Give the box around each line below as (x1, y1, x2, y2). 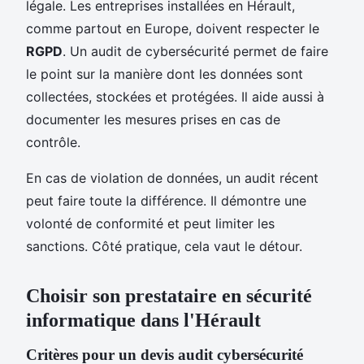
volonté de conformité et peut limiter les (26, 214, 275, 232)
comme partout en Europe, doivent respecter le (26, 19, 319, 37)
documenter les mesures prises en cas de (26, 110, 280, 128)
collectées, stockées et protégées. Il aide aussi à (26, 88, 324, 105)
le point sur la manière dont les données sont (26, 65, 303, 82)
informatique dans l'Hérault (26, 309, 261, 331)
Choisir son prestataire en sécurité (26, 284, 312, 306)
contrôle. (26, 133, 80, 150)
